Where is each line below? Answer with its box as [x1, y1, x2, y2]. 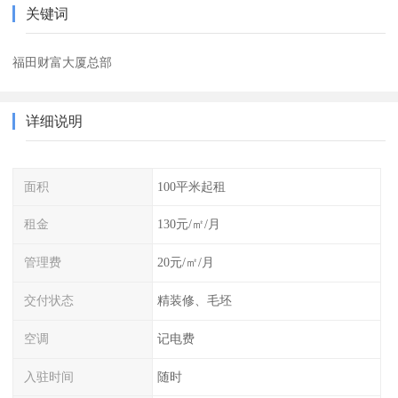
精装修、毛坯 [156, 293, 232, 308]
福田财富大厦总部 [12, 54, 113, 69]
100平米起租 [156, 179, 226, 194]
